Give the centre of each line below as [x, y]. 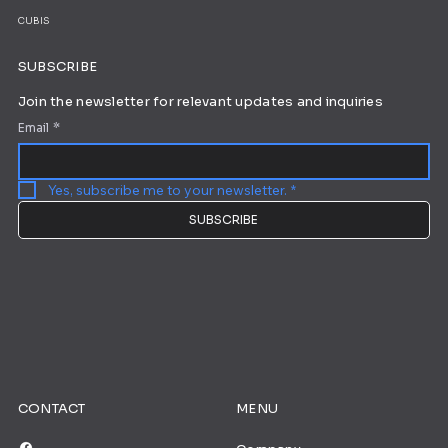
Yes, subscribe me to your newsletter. [167, 189]
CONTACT [51, 408]
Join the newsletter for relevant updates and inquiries [200, 102]
